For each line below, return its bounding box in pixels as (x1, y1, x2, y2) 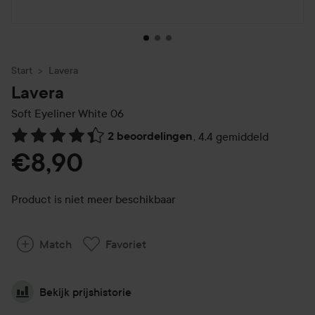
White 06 (75, 106, 124, 120)
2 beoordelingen (108, 129, 192, 143)
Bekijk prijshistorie (39, 285, 131, 299)
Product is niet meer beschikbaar (11, 192, 175, 206)
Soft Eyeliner (11, 106, 75, 120)
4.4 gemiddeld (198, 129, 269, 143)
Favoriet (105, 237, 146, 251)
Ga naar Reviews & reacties (11, 136, 146, 151)
